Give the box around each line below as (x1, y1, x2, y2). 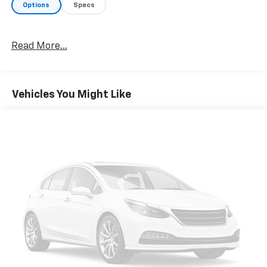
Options (23, 2, 50, 9)
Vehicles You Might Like (12, 89, 131, 101)
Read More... (11, 41, 67, 51)
